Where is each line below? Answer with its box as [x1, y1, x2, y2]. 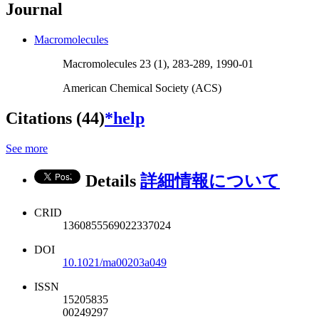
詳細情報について [140, 171, 280, 190]
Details [85, 171, 140, 190]
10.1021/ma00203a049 [63, 256, 167, 268]
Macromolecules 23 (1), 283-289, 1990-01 [63, 58, 253, 70]
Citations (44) [6, 109, 105, 128]
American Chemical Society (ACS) [63, 82, 221, 95]
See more [6, 142, 48, 155]
